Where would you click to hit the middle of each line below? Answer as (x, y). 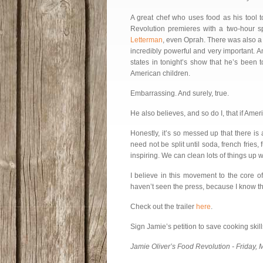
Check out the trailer (163, 207)
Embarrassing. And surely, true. (180, 93)
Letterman (146, 40)
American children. (160, 73)
